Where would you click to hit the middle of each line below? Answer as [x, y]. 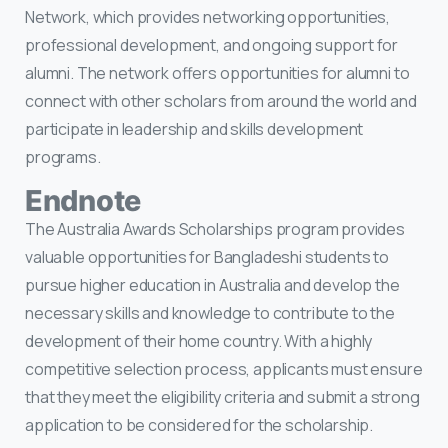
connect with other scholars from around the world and [221, 101]
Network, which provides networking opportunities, [208, 17]
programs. [63, 157]
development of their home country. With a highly [199, 341]
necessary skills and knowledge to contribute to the [210, 313]
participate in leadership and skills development [194, 129]
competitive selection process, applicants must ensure [224, 369]
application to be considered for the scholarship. [199, 425]
